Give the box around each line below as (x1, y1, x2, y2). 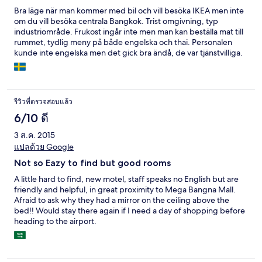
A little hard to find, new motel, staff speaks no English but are (14, 174, 239, 185)
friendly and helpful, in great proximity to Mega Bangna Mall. (14, 184, 236, 195)
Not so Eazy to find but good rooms (14, 157, 171, 169)
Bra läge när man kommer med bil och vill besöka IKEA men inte (14, 5, 244, 16)
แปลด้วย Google (14, 142, 74, 153)
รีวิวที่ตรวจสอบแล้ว (14, 97, 73, 107)
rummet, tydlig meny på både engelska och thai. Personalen (14, 37, 232, 48)
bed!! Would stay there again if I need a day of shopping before (14, 205, 245, 216)
